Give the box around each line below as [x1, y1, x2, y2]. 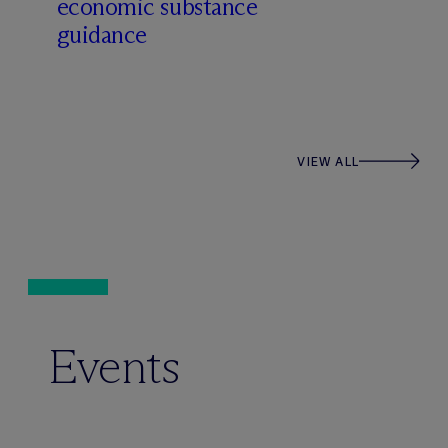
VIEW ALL [297, 153, 359, 169]
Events [48, 337, 181, 396]
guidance [56, 20, 147, 49]
